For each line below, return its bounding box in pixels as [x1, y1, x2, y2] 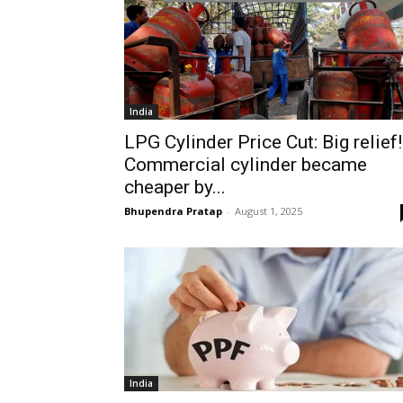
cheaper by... [124, 176, 226, 198]
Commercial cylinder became [124, 154, 367, 175]
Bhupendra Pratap [124, 204, 222, 218]
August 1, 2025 [235, 204, 302, 218]
